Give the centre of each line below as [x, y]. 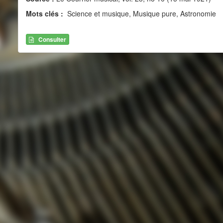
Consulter [52, 40]
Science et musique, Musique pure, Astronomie [140, 13]
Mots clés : [45, 13]
